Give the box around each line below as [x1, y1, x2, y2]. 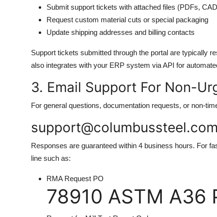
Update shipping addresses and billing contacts [46, 28, 195, 36]
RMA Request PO [46, 174, 104, 183]
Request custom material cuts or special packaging [46, 15, 208, 24]
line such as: [31, 154, 71, 162]
